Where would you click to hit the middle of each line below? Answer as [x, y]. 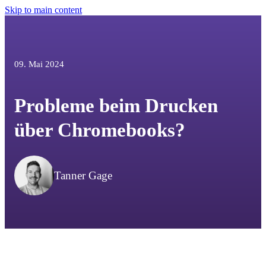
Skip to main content [43, 10]
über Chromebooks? [100, 130]
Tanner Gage [83, 175]
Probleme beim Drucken [116, 106]
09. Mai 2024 [39, 64]
